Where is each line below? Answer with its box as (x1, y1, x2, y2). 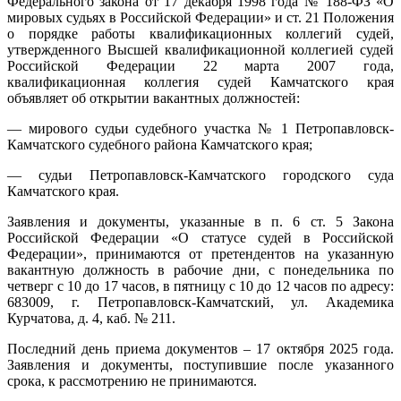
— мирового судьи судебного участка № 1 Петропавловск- (7, 120, 394, 136)
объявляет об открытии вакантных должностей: (7, 90, 300, 106)
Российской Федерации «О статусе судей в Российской (7, 229, 394, 245)
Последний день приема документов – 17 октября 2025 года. (7, 340, 394, 356)
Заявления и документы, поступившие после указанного (7, 356, 394, 372)
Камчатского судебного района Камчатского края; (7, 136, 312, 152)
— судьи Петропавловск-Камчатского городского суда (7, 166, 394, 183)
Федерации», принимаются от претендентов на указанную (7, 245, 394, 261)
